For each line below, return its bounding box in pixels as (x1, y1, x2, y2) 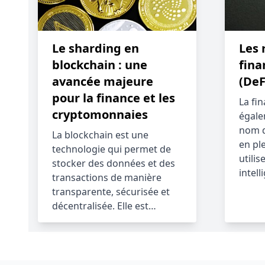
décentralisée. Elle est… (52, 199, 156, 212)
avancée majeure (52, 73, 153, 89)
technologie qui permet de (52, 143, 171, 156)
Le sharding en (52, 40, 139, 56)
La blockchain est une (52, 128, 148, 141)
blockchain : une (52, 57, 147, 73)
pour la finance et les (52, 90, 175, 106)
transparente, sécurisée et (52, 185, 170, 198)
